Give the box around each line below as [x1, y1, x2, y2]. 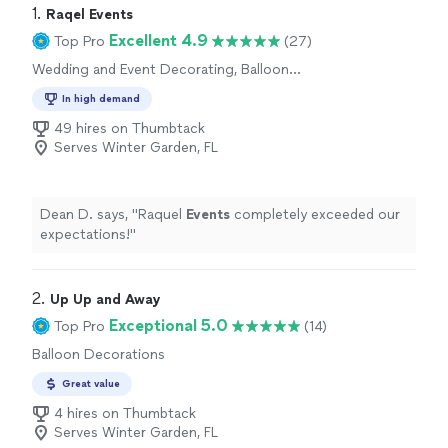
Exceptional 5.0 [109, 316, 228, 336]
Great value [62, 377, 120, 391]
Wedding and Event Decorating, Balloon [32, 61, 289, 79]
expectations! [40, 226, 130, 244]
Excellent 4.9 [109, 31, 208, 51]
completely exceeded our [230, 206, 400, 224]
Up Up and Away [50, 291, 161, 309]
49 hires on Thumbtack [54, 120, 205, 138]
